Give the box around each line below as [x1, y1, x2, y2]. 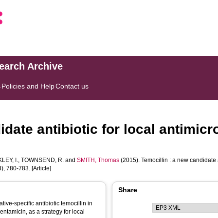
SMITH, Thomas [77, 157, 120, 163]
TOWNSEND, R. [21, 157, 64, 163]
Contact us [55, 82, 89, 90]
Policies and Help [1, 82, 55, 90]
